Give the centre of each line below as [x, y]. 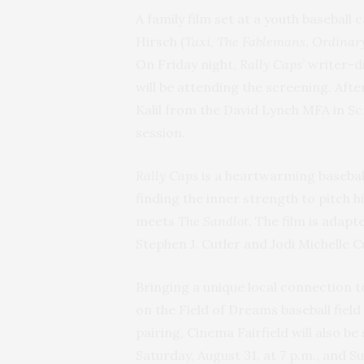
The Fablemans [261, 42]
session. [160, 133]
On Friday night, [188, 65]
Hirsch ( [160, 42]
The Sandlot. [217, 221]
